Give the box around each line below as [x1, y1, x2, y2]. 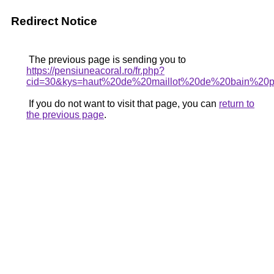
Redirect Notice [11, 15, 97, 28]
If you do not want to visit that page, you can [26, 98, 219, 109]
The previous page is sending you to [26, 54, 186, 65]
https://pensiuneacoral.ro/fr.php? [26, 65, 165, 76]
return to [219, 98, 254, 109]
